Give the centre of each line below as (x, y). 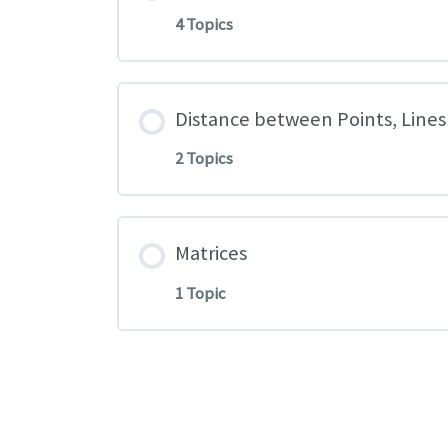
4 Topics (204, 24)
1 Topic (201, 293)
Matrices (211, 253)
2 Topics (204, 159)
